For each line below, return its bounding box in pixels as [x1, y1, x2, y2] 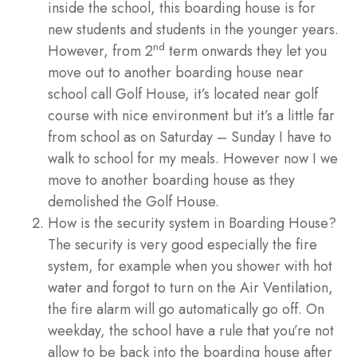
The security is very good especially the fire [48, 233, 317, 255]
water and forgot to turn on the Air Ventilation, [48, 277, 333, 298]
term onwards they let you [165, 40, 327, 61]
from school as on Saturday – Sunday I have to [48, 126, 331, 147]
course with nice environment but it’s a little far [48, 104, 335, 126]
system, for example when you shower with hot [48, 255, 332, 277]
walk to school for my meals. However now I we [48, 147, 338, 169]
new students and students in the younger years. [48, 18, 339, 40]
